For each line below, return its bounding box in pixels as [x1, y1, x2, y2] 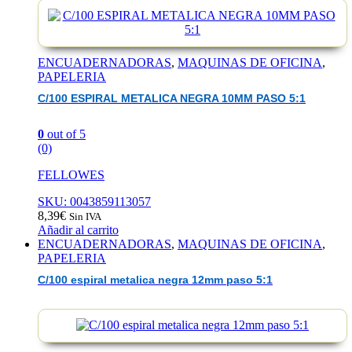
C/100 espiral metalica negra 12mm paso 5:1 [38, 274, 273, 287]
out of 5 [44, 126, 86, 141]
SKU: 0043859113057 [38, 194, 151, 208]
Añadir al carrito [38, 222, 119, 236]
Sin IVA [69, 210, 101, 222]
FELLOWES [38, 167, 104, 181]
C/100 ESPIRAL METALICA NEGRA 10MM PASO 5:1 [38, 93, 306, 105]
